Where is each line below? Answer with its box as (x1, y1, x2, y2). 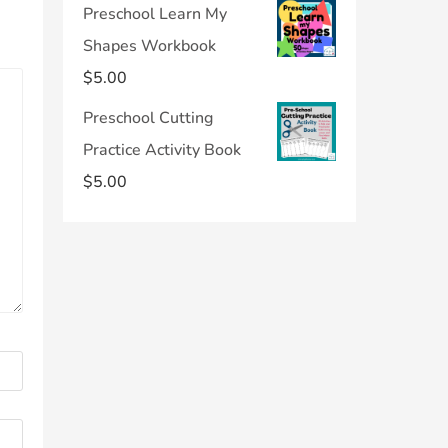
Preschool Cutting (83, 107, 213, 129)
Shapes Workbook (83, 35, 216, 57)
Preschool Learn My (83, 3, 227, 25)
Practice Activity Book (83, 139, 241, 161)
